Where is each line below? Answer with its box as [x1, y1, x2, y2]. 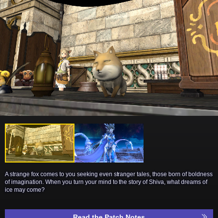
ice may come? [5, 186, 45, 193]
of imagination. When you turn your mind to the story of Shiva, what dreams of [5, 178, 208, 185]
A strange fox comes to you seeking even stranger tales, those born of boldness [5, 170, 213, 178]
